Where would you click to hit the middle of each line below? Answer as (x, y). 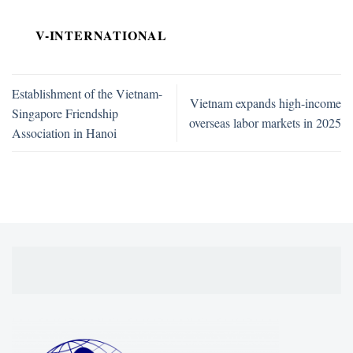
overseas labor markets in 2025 (265, 123)
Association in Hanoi (64, 132)
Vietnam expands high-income (266, 103)
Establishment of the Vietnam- (87, 93)
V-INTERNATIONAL (101, 35)
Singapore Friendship (65, 113)
